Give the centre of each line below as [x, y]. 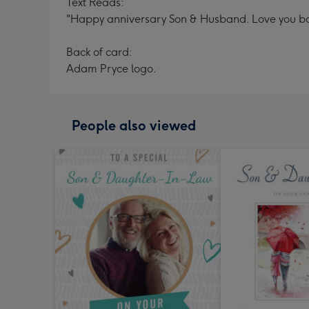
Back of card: [99, 52]
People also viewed [134, 126]
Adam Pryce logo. [111, 69]
